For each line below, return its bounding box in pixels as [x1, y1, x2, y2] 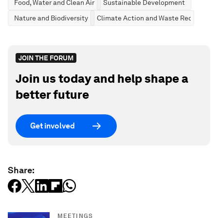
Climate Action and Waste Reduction [97, 14, 213, 22]
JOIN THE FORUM [18, 54, 73, 62]
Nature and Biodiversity [14, 14, 88, 22]
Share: [8, 164, 35, 175]
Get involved [30, 121, 75, 131]
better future [16, 87, 89, 102]
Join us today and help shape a [16, 71, 188, 86]
